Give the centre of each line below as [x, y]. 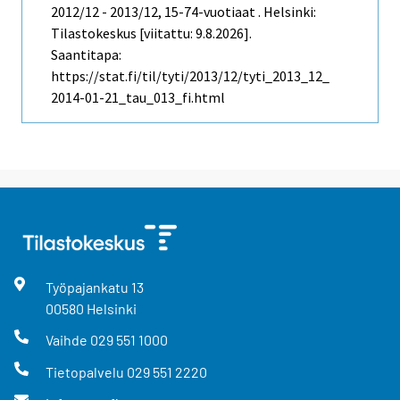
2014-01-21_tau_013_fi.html [138, 98]
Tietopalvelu [86, 371]
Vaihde [67, 340]
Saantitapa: [86, 55]
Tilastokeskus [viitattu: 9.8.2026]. [151, 33]
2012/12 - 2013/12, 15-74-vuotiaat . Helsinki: [183, 12]
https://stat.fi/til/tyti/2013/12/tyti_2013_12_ [190, 76]
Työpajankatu [88, 287]
